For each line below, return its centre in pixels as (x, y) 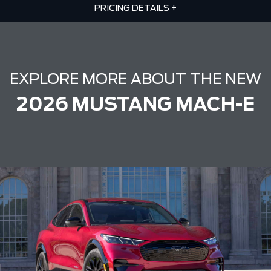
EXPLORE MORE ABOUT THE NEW (135, 80)
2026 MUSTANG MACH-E (135, 106)
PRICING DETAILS (133, 9)
